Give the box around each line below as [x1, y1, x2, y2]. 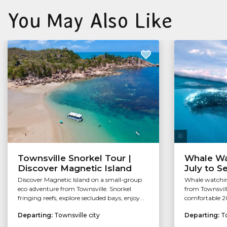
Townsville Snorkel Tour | [18, 153, 131, 164]
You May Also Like [8, 9, 172, 32]
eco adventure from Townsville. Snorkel [18, 185, 131, 193]
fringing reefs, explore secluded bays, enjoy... [18, 194, 144, 202]
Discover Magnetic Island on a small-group [18, 176, 142, 184]
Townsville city [54, 211, 100, 219]
